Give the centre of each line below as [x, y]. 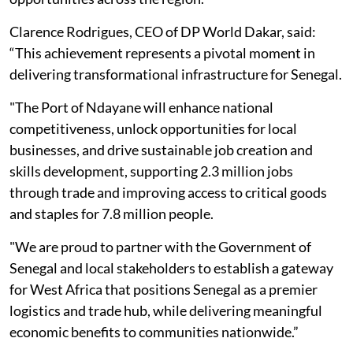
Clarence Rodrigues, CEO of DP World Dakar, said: [163, 31]
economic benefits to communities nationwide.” [155, 331]
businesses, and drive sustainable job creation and [161, 149]
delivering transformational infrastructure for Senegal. [176, 74]
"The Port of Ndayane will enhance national [141, 107]
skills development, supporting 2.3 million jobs [151, 171]
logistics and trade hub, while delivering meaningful [166, 310]
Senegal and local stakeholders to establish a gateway [171, 268]
